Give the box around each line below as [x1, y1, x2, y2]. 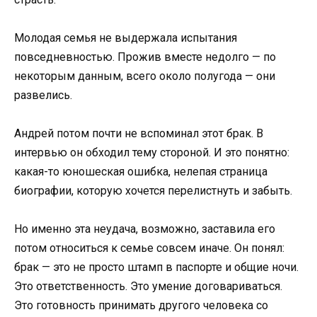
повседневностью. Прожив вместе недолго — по [14, 50, 276, 64]
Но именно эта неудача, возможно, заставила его [14, 222, 275, 236]
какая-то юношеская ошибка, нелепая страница [14, 165, 267, 179]
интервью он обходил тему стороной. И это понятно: [14, 146, 289, 160]
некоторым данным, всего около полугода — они [14, 69, 275, 83]
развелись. [14, 88, 72, 102]
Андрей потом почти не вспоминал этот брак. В [14, 127, 263, 141]
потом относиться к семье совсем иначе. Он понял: [14, 241, 284, 255]
